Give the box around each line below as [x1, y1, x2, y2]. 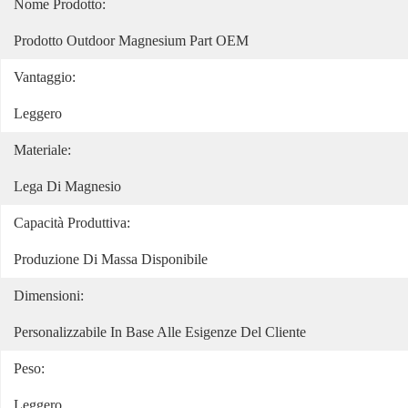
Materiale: [14, 142, 71, 158]
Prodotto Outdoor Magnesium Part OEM [14, 33, 249, 48]
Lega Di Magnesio [14, 178, 121, 194]
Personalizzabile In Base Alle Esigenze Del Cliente [14, 324, 306, 340]
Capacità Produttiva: [14, 215, 130, 230]
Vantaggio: [14, 69, 76, 85]
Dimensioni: [14, 288, 84, 303]
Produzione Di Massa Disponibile [14, 251, 208, 267]
